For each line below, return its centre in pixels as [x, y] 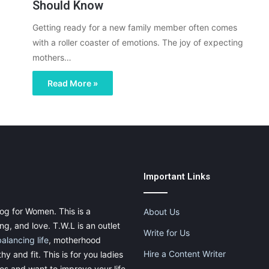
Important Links [177, 177]
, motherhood [75, 240]
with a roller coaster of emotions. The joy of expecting [138, 43]
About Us [162, 212]
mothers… [52, 58]
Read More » [73, 83]
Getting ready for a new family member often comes [135, 28]
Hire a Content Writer [185, 254]
